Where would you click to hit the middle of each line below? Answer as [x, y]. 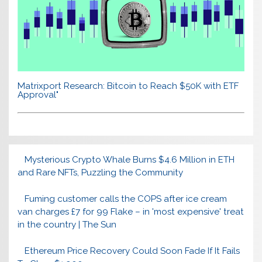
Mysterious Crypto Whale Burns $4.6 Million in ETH [129, 160]
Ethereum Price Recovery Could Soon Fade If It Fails [132, 251]
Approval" [38, 94]
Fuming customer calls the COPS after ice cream [125, 199]
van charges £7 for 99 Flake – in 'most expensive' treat [131, 212]
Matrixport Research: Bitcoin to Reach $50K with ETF [128, 86]
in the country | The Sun [67, 225]
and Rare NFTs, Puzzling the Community [101, 173]
